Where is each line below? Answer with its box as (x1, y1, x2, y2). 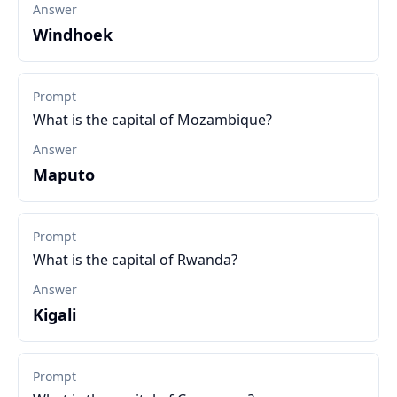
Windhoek (33, 24, 113, 45)
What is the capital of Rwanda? (33, 250, 237, 269)
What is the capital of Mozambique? (33, 110, 272, 129)
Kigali (33, 304, 76, 325)
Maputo (33, 164, 95, 185)
